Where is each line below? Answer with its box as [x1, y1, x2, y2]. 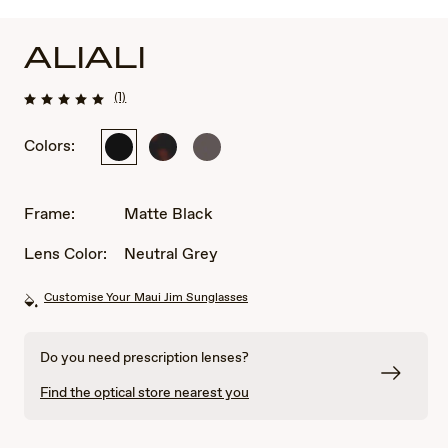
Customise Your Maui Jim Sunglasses [44, 289, 248, 306]
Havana [162, 182, 213, 201]
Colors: [24, 135, 75, 157]
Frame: [24, 203, 79, 225]
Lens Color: [24, 243, 111, 265]
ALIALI [24, 39, 147, 81]
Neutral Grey [124, 243, 218, 265]
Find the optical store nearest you [40, 383, 249, 402]
